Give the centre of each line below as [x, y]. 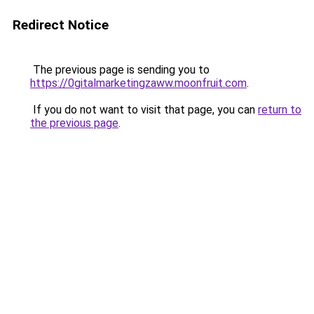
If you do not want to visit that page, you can [144, 110]
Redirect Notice [61, 25]
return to [280, 110]
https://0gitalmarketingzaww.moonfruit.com [138, 83]
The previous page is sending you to [120, 70]
